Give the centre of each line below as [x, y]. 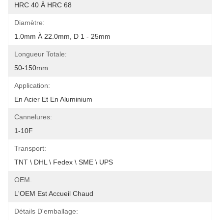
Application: [32, 85]
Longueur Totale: [41, 54]
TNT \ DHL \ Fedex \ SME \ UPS [64, 162]
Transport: [30, 148]
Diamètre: [29, 23]
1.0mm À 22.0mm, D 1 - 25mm [62, 36]
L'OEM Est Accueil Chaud [54, 193]
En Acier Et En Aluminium [53, 99]
